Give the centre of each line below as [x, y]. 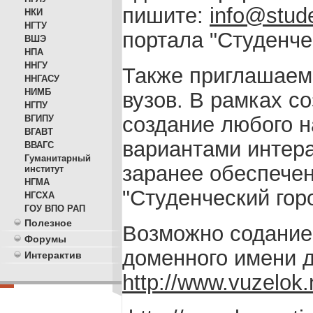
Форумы [45, 239]
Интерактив [53, 255]
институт [44, 169]
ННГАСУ [42, 79]
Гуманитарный [58, 158]
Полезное [48, 223]
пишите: [166, 15]
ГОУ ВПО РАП [55, 209]
